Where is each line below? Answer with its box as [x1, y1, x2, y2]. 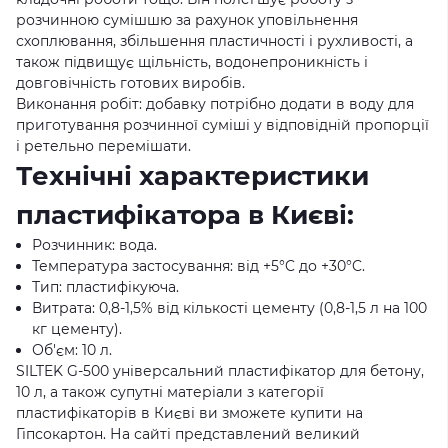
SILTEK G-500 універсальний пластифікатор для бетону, [16, 362, 424, 380]
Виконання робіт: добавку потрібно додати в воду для [16, 95, 414, 113]
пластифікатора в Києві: [16, 199, 354, 231]
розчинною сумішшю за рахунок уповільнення [16, 11, 358, 29]
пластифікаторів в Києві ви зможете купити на [16, 404, 363, 422]
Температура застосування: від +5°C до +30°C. [32, 257, 365, 275]
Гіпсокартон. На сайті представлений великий [16, 425, 360, 443]
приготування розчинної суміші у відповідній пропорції [16, 116, 429, 134]
